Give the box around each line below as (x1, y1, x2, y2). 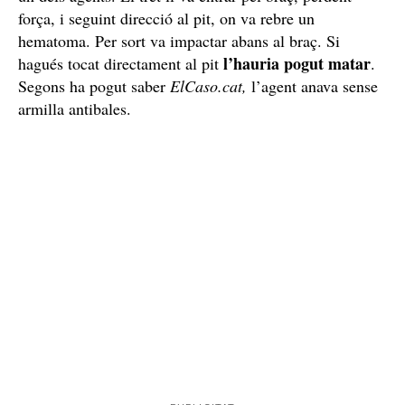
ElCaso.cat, (170, 74, 247, 97)
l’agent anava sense (247, 74, 378, 97)
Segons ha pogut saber (18, 74, 170, 97)
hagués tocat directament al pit (18, 52, 223, 74)
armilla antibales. (18, 97, 131, 119)
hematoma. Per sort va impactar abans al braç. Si (18, 29, 340, 52)
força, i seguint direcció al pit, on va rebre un (18, 6, 315, 29)
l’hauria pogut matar (223, 51, 371, 75)
